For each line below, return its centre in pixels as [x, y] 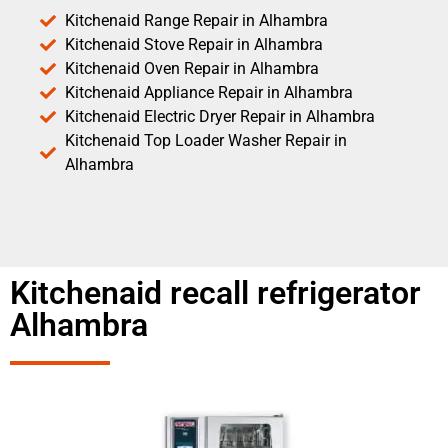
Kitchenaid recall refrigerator [215, 292]
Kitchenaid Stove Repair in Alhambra [194, 44]
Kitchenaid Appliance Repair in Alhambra [209, 92]
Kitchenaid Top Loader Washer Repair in [206, 140]
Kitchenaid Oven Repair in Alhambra [192, 68]
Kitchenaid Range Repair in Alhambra [196, 20]
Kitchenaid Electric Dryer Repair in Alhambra [220, 116]
